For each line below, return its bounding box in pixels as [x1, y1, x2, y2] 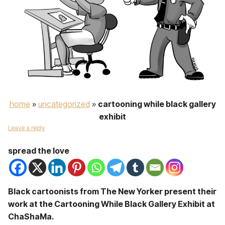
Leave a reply [8, 124, 45, 132]
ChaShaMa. [8, 211, 54, 221]
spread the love [8, 146, 69, 156]
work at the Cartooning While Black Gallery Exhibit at [8, 199, 215, 209]
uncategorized [38, 99, 90, 109]
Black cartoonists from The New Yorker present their [8, 186, 216, 196]
